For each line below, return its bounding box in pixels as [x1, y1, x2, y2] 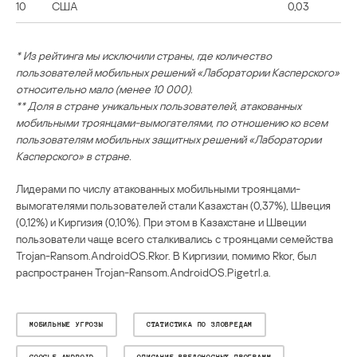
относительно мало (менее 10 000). [16, 81, 193, 96]
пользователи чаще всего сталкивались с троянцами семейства [16, 231, 333, 245]
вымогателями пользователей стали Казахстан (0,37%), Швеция [16, 198, 331, 212]
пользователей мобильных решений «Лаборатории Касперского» [16, 65, 339, 79]
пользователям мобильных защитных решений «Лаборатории [16, 131, 321, 146]
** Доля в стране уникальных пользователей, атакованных [16, 98, 301, 112]
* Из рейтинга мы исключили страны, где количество [16, 48, 272, 62]
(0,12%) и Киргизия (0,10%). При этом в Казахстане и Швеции [16, 214, 306, 229]
